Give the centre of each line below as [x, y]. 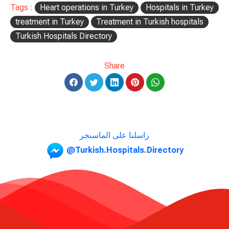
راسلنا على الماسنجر [114, 135]
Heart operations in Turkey [87, 7]
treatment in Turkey [50, 21]
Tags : [22, 7]
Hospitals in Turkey [180, 7]
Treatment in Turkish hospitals [150, 21]
